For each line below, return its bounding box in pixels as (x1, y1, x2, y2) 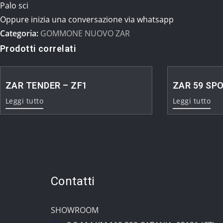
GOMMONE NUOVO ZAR (40, 27, 130, 39)
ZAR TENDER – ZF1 (5, 80, 88, 91)
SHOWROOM (51, 204, 99, 216)
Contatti (51, 174, 95, 188)
